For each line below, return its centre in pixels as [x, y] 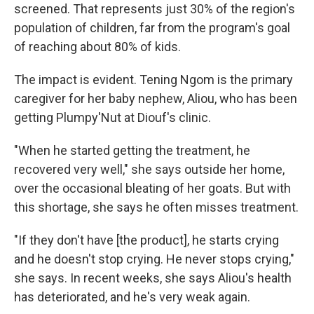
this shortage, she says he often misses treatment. [156, 207]
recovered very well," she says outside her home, [149, 169]
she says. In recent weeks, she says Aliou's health [153, 278]
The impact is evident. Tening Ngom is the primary [153, 80]
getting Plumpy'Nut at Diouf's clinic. [112, 117]
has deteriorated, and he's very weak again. [132, 297]
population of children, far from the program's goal [152, 28]
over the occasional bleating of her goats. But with [152, 188]
